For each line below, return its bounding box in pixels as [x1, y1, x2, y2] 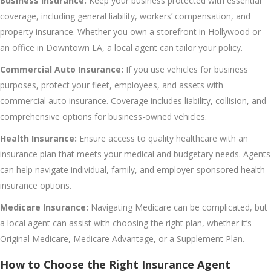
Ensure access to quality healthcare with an [77, 132, 248, 144]
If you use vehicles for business [123, 63, 248, 75]
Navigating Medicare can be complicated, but [88, 201, 267, 213]
